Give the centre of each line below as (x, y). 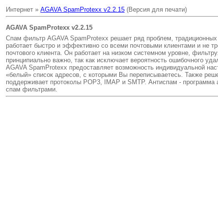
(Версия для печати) (156, 9)
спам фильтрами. (32, 89)
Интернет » (23, 9)
